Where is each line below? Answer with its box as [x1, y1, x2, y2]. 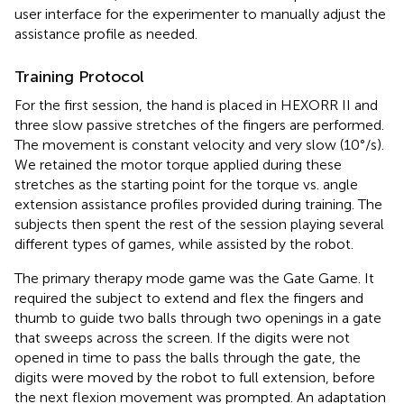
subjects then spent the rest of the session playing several [14, 215, 384, 233]
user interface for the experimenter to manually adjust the [14, 5, 386, 23]
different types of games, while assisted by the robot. [14, 234, 353, 252]
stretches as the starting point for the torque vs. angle [14, 175, 358, 193]
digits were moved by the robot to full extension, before [14, 368, 375, 386]
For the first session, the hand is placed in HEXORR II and [14, 96, 378, 114]
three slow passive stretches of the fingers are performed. [14, 115, 384, 133]
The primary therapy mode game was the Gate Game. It [14, 269, 374, 287]
